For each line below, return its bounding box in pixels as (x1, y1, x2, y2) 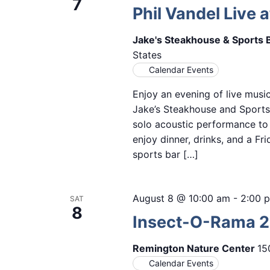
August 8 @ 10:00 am (132, 192, 230, 205)
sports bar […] (132, 148, 198, 161)
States (132, 49, 162, 61)
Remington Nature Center (132, 242, 257, 255)
